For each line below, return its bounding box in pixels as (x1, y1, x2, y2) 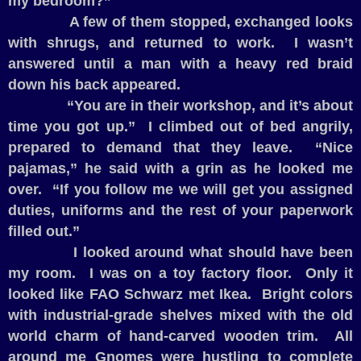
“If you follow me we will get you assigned (52, 181, 354, 198)
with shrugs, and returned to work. (8, 35, 275, 52)
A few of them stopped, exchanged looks (68, 14, 354, 31)
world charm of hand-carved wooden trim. (8, 328, 319, 345)
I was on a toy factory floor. (89, 265, 293, 282)
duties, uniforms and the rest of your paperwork (8, 202, 353, 219)
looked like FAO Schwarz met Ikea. (8, 286, 251, 303)
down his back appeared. (8, 77, 180, 93)
